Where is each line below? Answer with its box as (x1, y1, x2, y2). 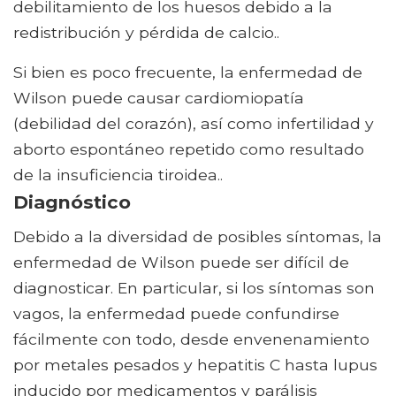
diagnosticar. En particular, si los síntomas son (13, 278, 375, 298)
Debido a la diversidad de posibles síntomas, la (13, 227, 382, 247)
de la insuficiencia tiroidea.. (13, 165, 223, 185)
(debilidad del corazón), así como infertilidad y (13, 114, 374, 133)
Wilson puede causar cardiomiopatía (13, 88, 304, 108)
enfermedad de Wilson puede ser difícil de (13, 253, 349, 272)
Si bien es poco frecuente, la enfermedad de (13, 63, 362, 82)
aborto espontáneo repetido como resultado (13, 140, 364, 159)
